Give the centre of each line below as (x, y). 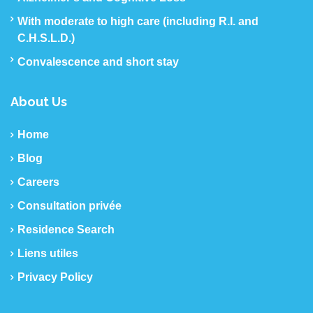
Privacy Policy (55, 277)
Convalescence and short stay (98, 61)
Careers (38, 182)
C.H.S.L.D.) (46, 38)
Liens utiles (48, 253)
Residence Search (66, 229)
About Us (39, 101)
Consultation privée (70, 205)
